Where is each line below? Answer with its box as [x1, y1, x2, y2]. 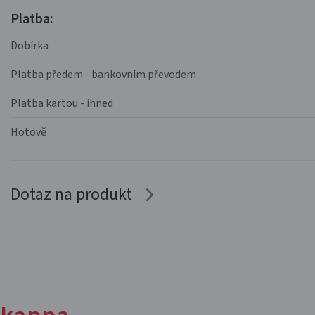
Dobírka [11, 38, 49, 53]
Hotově [11, 124, 46, 140]
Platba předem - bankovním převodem [11, 67, 196, 82]
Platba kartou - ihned [11, 96, 113, 111]
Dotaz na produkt [11, 182, 132, 207]
